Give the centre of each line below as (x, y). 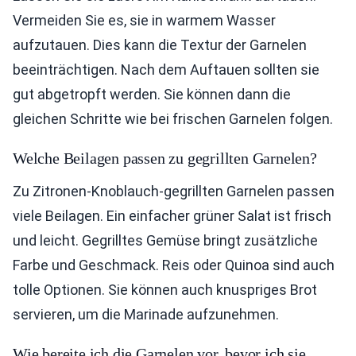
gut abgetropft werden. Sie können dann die (152, 94)
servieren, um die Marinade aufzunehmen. (146, 314)
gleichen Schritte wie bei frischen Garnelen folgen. (173, 119)
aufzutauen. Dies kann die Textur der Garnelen (160, 45)
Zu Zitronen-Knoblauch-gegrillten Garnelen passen (174, 191)
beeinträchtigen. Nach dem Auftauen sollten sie (166, 70)
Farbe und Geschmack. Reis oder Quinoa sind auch (174, 265)
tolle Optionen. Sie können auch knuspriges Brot (165, 290)
